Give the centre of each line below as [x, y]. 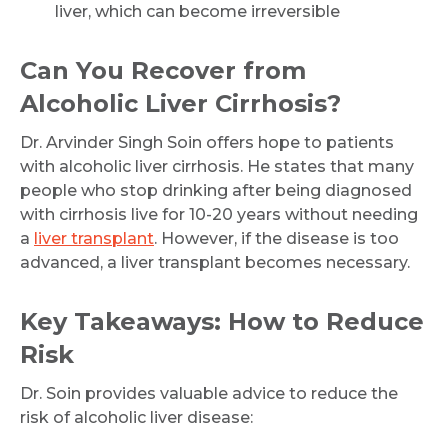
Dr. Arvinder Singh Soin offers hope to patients [207, 142]
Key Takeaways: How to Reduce [222, 321]
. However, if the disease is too [276, 238]
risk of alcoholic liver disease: [136, 417]
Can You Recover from [163, 70]
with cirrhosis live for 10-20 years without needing [219, 214]
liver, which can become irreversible [197, 11]
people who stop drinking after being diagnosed [216, 190]
